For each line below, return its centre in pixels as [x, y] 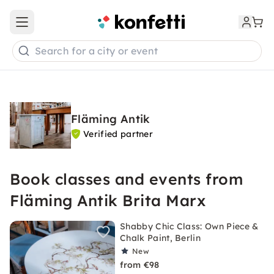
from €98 [140, 265]
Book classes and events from [126, 179]
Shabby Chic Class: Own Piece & [189, 226]
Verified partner [118, 134]
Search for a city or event [97, 51]
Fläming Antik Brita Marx [108, 200]
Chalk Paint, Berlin [161, 238]
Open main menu [57, 27]
